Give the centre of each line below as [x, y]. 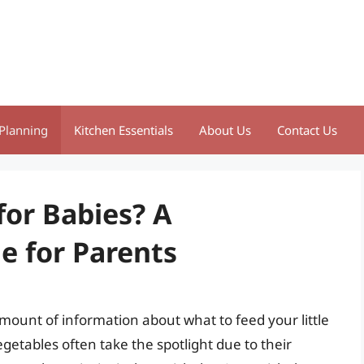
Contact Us [307, 130]
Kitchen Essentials [123, 130]
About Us [225, 130]
